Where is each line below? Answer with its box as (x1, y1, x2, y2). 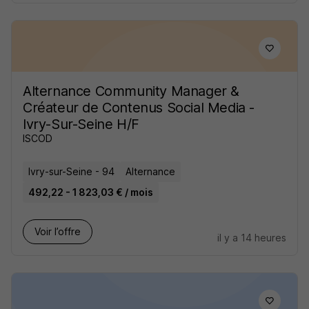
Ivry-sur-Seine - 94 (28, 166, 114, 178)
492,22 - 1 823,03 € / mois (28, 186, 153, 199)
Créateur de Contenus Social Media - (23, 99, 255, 117)
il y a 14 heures (217, 232, 286, 244)
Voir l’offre (34, 226, 81, 238)
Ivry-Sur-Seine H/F (23, 116, 139, 133)
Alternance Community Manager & (23, 83, 240, 100)
